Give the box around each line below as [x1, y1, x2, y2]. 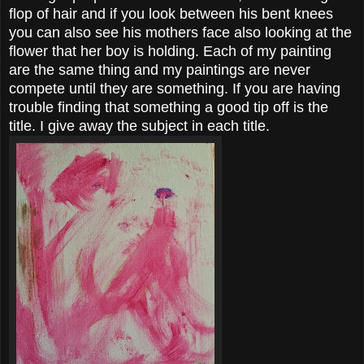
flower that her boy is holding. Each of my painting [9, 43, 331, 60]
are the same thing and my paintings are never [9, 62, 310, 79]
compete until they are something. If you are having [9, 80, 340, 97]
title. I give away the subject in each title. [9, 118, 270, 135]
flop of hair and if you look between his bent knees [9, 6, 333, 23]
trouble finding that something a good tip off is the [9, 99, 328, 116]
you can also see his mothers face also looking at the [9, 24, 352, 41]
